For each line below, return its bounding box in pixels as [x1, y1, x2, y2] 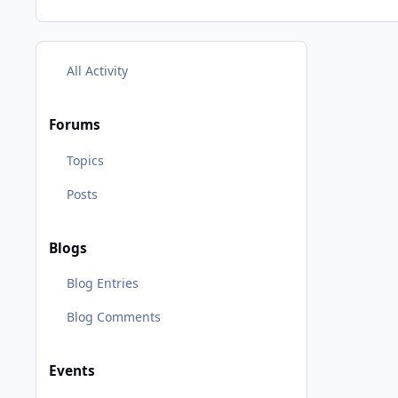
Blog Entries [66, 275, 139, 292]
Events [49, 362, 95, 381]
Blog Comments [66, 308, 161, 326]
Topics [66, 151, 104, 169]
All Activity [66, 61, 128, 79]
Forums [49, 115, 100, 135]
